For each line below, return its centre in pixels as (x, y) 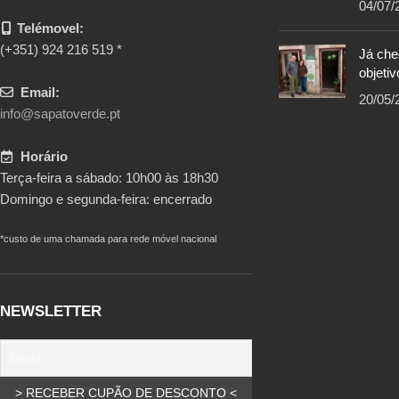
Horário (44, 156)
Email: (40, 92)
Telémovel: (50, 28)
